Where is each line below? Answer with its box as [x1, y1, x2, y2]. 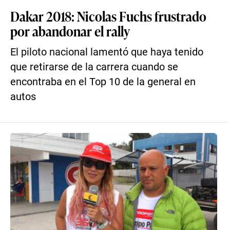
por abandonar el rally [10, 22, 130, 40]
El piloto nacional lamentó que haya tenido [10, 46, 203, 58]
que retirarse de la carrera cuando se [10, 61, 178, 73]
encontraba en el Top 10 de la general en [10, 76, 196, 88]
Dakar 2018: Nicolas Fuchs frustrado [10, 7, 206, 25]
